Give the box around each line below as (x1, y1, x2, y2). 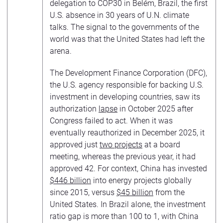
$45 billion (116, 188, 153, 197)
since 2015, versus (50, 188, 116, 197)
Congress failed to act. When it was (50, 116, 173, 125)
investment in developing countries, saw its (50, 92, 200, 102)
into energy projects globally (91, 176, 192, 185)
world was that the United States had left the (50, 34, 205, 44)
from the (153, 188, 185, 197)
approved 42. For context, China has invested (50, 164, 207, 173)
